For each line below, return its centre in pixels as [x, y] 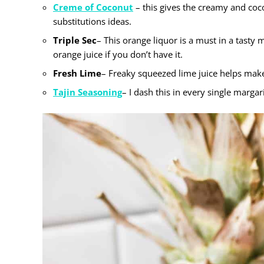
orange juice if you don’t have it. [118, 55]
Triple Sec [75, 40]
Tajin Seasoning [88, 92]
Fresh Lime [77, 73]
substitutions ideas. [92, 22]
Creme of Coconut [93, 7]
